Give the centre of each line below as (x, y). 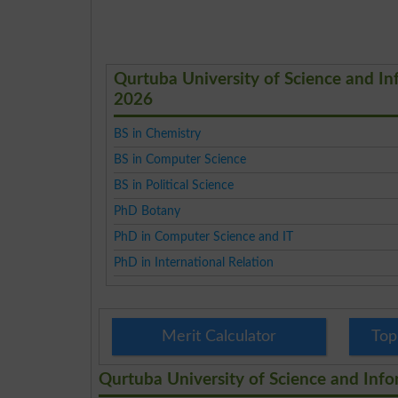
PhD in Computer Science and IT (204, 237)
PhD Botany (147, 211)
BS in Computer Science (180, 160)
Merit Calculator (219, 337)
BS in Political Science (174, 186)
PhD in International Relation (194, 263)
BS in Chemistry (158, 134)
